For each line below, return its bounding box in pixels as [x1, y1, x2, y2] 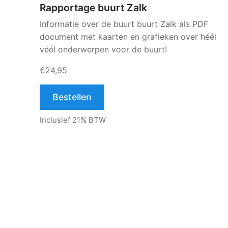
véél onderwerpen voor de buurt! [40, 44, 167, 54]
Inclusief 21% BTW [40, 115, 106, 125]
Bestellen [52, 92, 92, 102]
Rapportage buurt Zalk [40, 2, 147, 14]
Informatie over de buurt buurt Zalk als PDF [40, 19, 208, 29]
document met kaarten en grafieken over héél [40, 32, 216, 42]
